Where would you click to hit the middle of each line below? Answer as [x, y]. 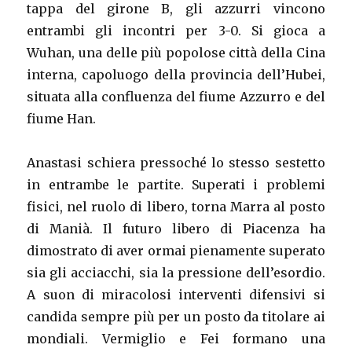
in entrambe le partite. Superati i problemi [176, 185]
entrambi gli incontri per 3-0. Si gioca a [176, 31]
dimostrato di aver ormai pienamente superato [176, 251]
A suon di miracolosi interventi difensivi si [176, 295]
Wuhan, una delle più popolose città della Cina [176, 53]
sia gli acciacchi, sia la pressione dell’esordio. [176, 273]
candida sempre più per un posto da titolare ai [176, 317]
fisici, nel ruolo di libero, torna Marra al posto [176, 207]
